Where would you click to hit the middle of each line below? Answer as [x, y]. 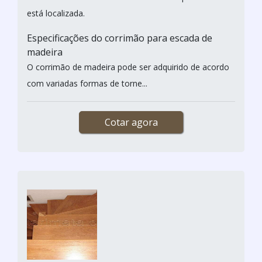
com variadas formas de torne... [87, 83]
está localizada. [56, 13]
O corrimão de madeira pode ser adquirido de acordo [128, 67]
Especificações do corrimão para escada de [120, 38]
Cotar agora [131, 122]
